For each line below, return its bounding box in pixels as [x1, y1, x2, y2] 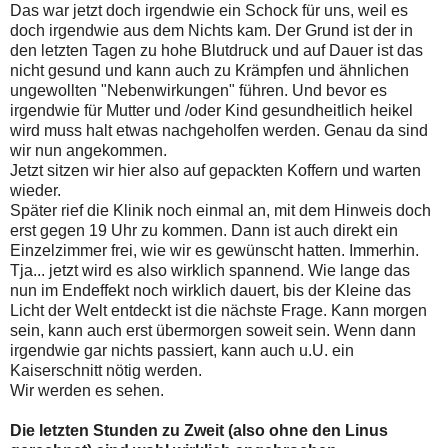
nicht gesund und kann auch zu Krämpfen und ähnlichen [10, 62, 409, 80]
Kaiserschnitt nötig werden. [10, 362, 202, 380]
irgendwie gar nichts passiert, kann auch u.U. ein [10, 342, 354, 360]
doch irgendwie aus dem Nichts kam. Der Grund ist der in [10, 22, 413, 40]
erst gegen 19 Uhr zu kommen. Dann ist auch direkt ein [10, 222, 398, 240]
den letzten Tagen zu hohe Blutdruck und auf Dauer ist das [10, 42, 423, 60]
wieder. [10, 182, 61, 200]
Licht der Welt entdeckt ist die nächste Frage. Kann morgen [10, 302, 427, 320]
